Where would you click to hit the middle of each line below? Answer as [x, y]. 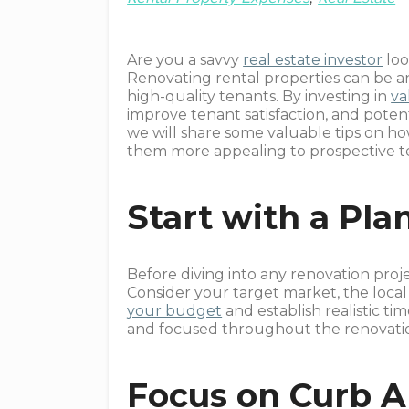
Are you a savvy [185, 60]
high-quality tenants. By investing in [259, 96]
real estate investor [313, 60]
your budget [175, 311]
